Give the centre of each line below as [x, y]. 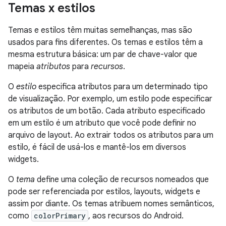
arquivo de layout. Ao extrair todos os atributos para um [111, 135]
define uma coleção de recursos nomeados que [122, 179]
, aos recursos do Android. [136, 216]
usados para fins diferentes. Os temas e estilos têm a [105, 42]
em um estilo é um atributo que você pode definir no [102, 123]
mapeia [22, 66]
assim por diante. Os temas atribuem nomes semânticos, [111, 204]
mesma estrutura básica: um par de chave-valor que [103, 54]
